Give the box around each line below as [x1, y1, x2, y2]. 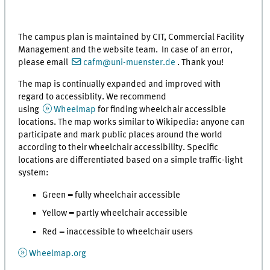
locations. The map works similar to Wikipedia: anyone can [18, 118, 245, 128]
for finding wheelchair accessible [96, 105, 226, 115]
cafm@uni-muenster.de [83, 57, 175, 67]
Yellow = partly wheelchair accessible [42, 209, 188, 219]
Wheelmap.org [29, 248, 86, 259]
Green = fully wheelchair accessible [42, 190, 181, 200]
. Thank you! [175, 57, 224, 67]
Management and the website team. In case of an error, [18, 45, 233, 55]
